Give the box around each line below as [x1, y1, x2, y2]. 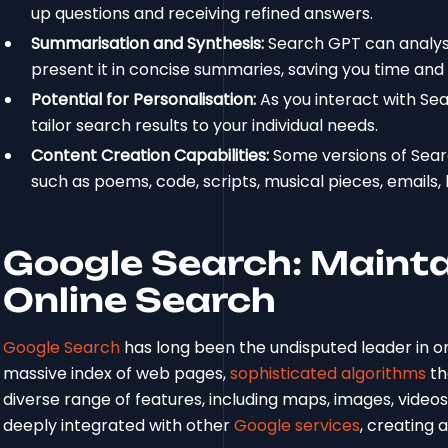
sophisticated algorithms [230, 361, 427, 385]
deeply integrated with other [3, 413, 235, 437]
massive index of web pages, [3, 361, 231, 385]
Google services [234, 413, 361, 437]
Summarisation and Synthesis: [31, 31, 265, 55]
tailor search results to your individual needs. [31, 113, 379, 137]
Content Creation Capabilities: [31, 143, 270, 167]
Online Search [3, 279, 277, 320]
